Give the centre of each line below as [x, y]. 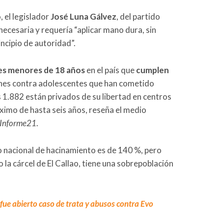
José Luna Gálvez [83, 17]
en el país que [110, 70]
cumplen [152, 70]
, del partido [138, 17]
